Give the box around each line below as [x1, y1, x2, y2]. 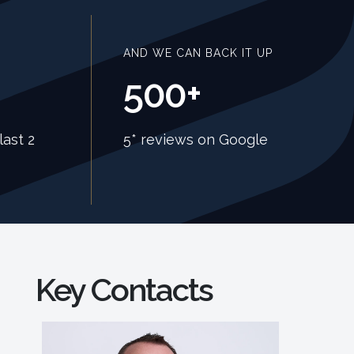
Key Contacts [36, 271, 213, 308]
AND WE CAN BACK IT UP [123, 47, 273, 59]
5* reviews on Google [123, 131, 268, 148]
